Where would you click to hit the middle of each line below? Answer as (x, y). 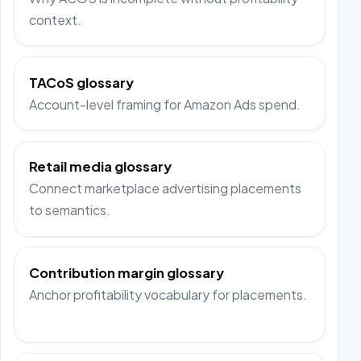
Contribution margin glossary (127, 272)
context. (56, 20)
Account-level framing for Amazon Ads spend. (165, 104)
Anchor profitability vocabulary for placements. (168, 294)
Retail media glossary (101, 167)
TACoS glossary (82, 82)
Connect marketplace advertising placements (166, 189)
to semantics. (70, 210)
